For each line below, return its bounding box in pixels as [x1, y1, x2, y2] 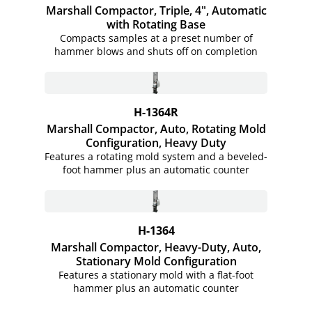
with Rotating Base [107, 16, 205, 32]
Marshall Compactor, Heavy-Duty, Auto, [51, 239, 261, 255]
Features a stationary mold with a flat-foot [58, 267, 253, 281]
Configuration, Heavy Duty [86, 134, 226, 150]
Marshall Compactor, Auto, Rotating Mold [46, 120, 266, 136]
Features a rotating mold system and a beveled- [45, 149, 267, 163]
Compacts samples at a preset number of [59, 31, 253, 45]
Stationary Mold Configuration [75, 253, 237, 269]
